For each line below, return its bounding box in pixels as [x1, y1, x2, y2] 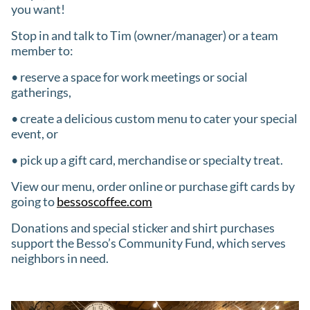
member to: [11, 42, 73, 58]
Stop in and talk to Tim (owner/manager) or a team [11, 27, 278, 43]
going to [11, 193, 57, 209]
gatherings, [11, 84, 71, 100]
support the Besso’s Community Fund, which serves [11, 235, 286, 250]
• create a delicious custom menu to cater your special [11, 110, 298, 126]
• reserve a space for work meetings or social [11, 69, 248, 84]
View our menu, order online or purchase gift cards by [11, 178, 295, 194]
